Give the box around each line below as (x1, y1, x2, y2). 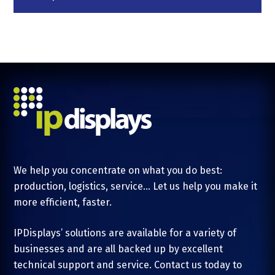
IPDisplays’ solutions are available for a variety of (14, 227, 237, 239)
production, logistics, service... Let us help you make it (14, 180, 258, 192)
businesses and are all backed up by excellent (14, 242, 223, 255)
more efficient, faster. (14, 196, 112, 208)
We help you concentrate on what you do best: (14, 164, 223, 176)
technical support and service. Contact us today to (14, 258, 242, 271)
